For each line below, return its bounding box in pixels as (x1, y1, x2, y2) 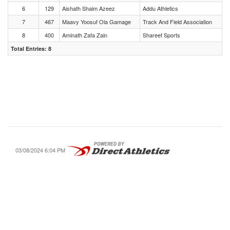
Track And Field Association (143, 17, 212, 26)
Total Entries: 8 (11, 45, 51, 52)
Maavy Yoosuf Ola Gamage (62, 17, 131, 26)
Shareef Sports (143, 31, 180, 39)
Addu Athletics (143, 4, 178, 12)
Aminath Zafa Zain (62, 31, 107, 39)
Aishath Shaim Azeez (62, 4, 115, 12)
